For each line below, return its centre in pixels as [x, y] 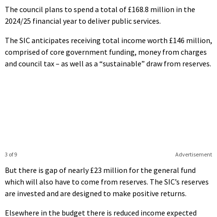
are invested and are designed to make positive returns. [96, 193]
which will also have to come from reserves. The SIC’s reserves [107, 181]
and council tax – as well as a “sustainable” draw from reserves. [108, 63]
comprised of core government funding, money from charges [106, 52]
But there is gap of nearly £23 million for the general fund [100, 170]
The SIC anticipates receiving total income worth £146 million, [108, 40]
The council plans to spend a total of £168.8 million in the [100, 9]
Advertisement [194, 154]
